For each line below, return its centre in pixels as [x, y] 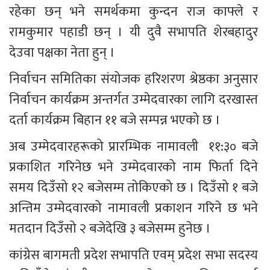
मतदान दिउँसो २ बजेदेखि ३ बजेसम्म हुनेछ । [110, 229]
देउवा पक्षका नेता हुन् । [62, 53]
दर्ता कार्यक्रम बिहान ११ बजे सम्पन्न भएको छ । [116, 121]
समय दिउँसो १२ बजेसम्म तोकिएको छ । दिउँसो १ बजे [135, 188]
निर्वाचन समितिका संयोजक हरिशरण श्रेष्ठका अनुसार [135, 80]
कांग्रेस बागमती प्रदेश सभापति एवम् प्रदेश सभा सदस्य [135, 256]
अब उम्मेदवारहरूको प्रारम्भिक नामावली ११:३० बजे [135, 147]
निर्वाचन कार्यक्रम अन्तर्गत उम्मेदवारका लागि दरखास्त [135, 100]
